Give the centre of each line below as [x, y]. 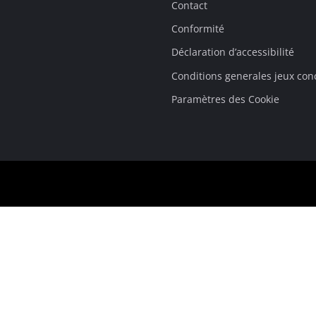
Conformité [197, 29]
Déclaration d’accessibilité [232, 52]
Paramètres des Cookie [225, 99]
